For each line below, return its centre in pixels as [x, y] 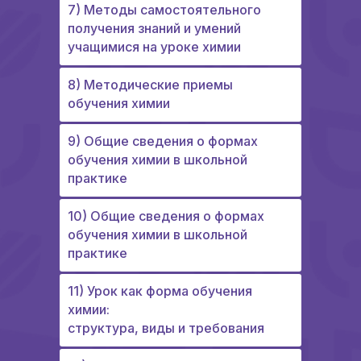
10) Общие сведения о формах [166, 216]
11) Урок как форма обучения [160, 291]
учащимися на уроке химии [154, 47]
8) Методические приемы [150, 85]
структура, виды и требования [166, 328]
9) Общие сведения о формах [163, 141]
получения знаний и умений [154, 29]
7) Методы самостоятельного [164, 10]
